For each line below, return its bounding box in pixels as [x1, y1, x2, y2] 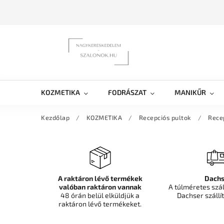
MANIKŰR [174, 88, 206, 96]
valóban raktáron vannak [58, 182, 141, 191]
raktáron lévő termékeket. [58, 199, 141, 208]
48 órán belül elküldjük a [60, 191, 139, 199]
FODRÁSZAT [108, 88, 146, 96]
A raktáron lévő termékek [57, 174, 142, 182]
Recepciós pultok [138, 113, 191, 121]
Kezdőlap [41, 113, 69, 121]
